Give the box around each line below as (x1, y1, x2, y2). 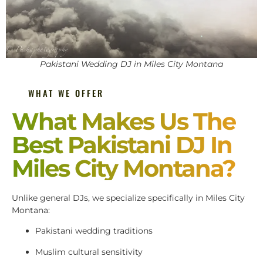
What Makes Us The (12, 106, 235, 136)
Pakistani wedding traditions (35, 225, 153, 237)
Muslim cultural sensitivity (35, 246, 143, 257)
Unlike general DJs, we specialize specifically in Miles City (12, 192, 245, 203)
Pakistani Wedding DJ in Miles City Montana (40, 58, 223, 69)
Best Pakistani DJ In (12, 130, 232, 159)
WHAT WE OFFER (28, 86, 104, 99)
